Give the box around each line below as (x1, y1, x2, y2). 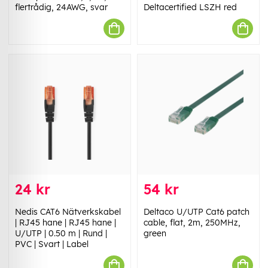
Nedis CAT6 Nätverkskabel (15, 206, 121, 218)
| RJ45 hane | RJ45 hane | (15, 217, 116, 229)
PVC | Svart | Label (15, 239, 89, 250)
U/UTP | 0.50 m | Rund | (15, 228, 107, 239)
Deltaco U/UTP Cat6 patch (144, 206, 249, 218)
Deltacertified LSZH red (144, 2, 237, 13)
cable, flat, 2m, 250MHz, (144, 217, 240, 229)
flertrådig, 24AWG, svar (15, 2, 108, 13)
